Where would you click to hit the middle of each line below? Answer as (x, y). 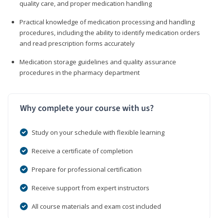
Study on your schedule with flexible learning (98, 132)
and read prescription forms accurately (77, 43)
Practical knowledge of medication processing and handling (107, 22)
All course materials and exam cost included (96, 206)
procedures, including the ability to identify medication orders (110, 32)
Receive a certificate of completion (82, 151)
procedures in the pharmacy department (80, 72)
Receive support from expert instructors (91, 188)
